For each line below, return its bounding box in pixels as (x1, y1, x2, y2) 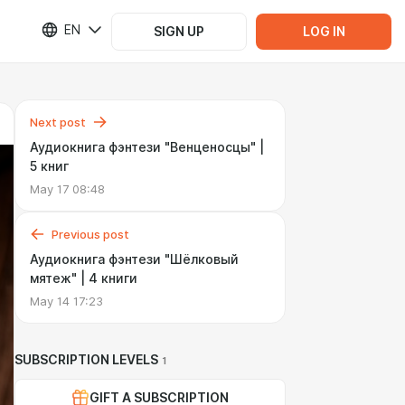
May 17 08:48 (30, 182, 105, 196)
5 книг (30, 159, 69, 174)
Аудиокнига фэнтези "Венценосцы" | (30, 140, 264, 155)
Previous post (52, 227, 129, 241)
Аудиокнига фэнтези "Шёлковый (30, 252, 239, 267)
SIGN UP (154, 24, 204, 39)
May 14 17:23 (30, 294, 103, 308)
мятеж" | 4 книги (30, 271, 137, 286)
